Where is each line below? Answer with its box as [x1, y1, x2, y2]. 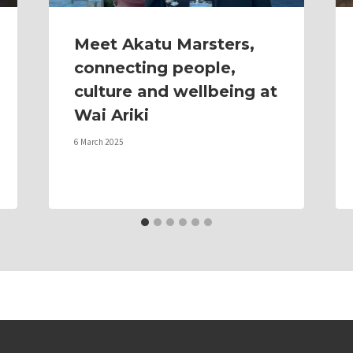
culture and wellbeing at [73, 82, 277, 102]
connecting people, [73, 58, 236, 78]
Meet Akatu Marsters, [73, 35, 255, 54]
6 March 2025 [73, 136, 124, 148]
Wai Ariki [73, 106, 149, 125]
